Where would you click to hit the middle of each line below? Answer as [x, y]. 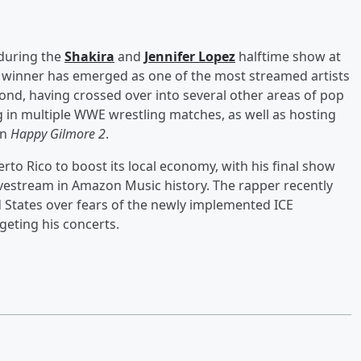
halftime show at [288, 56]
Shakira [89, 56]
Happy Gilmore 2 [58, 133]
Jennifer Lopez [190, 56]
